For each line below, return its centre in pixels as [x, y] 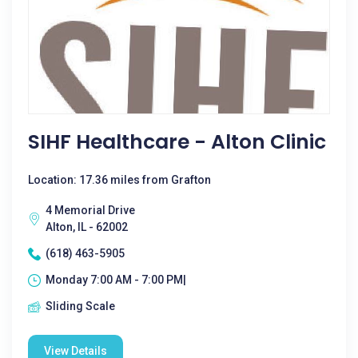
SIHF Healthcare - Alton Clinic [177, 142]
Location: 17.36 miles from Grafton [119, 180]
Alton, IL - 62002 [87, 227]
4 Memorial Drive [90, 210]
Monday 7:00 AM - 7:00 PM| [116, 280]
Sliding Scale [80, 306]
